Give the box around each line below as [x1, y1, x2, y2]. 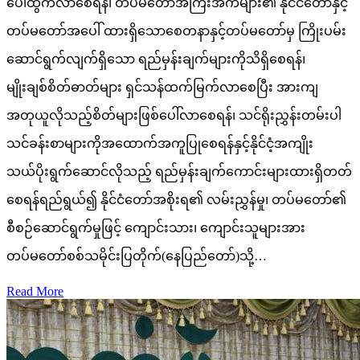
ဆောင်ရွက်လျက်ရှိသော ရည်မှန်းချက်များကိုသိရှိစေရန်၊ [6, 51, 305, 66]
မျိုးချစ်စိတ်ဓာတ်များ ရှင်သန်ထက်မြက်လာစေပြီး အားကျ [6, 80, 318, 94]
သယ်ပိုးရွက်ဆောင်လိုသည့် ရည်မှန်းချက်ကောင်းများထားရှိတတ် [6, 164, 352, 178]
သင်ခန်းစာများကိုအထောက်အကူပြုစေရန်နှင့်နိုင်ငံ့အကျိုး [6, 136, 313, 150]
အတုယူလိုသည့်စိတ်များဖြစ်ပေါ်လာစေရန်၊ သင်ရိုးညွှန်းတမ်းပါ [6, 108, 342, 122]
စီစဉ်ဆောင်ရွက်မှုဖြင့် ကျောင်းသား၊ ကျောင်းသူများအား [6, 220, 305, 235]
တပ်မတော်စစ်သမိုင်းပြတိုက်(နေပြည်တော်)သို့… [6, 248, 267, 263]
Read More [6, 284, 63, 298]
